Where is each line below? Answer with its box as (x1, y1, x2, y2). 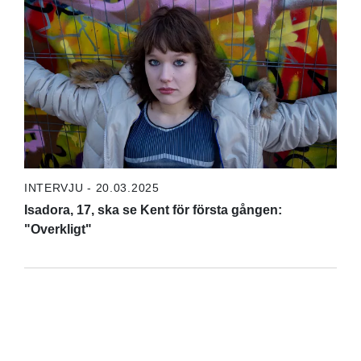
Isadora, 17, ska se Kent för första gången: (23, 202, 282, 217)
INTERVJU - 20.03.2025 (23, 180, 160, 194)
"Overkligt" (23, 222, 92, 236)
